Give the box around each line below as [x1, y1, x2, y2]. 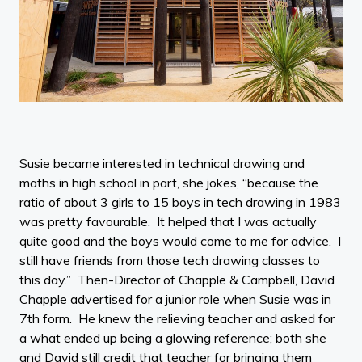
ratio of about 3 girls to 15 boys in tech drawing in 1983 [19, 194, 341, 211]
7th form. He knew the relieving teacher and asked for [19, 310, 335, 327]
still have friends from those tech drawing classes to [19, 252, 320, 269]
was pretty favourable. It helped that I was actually [19, 213, 317, 230]
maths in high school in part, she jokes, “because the [19, 175, 318, 192]
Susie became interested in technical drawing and [19, 155, 305, 172]
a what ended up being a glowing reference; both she [19, 330, 326, 347]
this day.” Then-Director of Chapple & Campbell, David [19, 271, 335, 288]
